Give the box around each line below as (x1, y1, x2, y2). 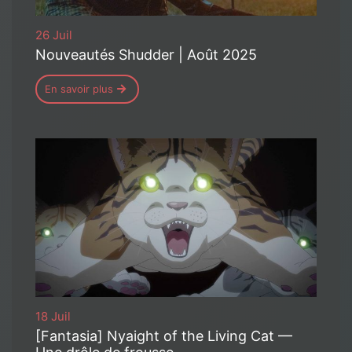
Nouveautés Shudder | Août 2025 (35, 46, 257, 63)
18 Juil (35, 308, 71, 324)
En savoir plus (45, 82, 113, 95)
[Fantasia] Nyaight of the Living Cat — (35, 327, 292, 344)
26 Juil (35, 27, 72, 42)
